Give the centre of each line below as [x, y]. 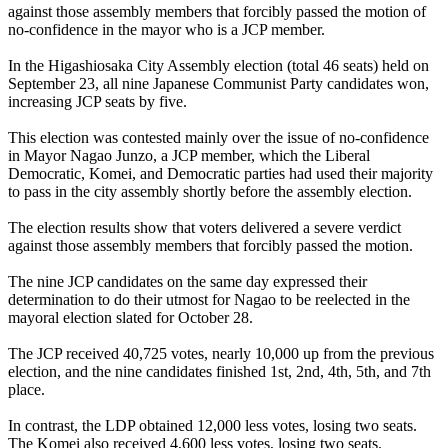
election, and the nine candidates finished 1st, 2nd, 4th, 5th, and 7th [219, 372]
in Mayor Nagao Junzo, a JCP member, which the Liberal [189, 156]
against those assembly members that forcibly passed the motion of [217, 12]
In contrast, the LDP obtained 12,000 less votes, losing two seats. [212, 426]
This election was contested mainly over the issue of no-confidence [218, 138]
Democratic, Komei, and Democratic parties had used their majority [220, 174]
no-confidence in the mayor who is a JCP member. [166, 30]
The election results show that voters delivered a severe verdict [204, 228]
